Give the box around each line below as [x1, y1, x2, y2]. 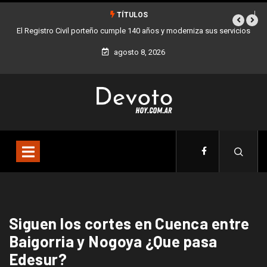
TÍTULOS [114, 11, 148, 19]
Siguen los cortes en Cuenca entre [9, 214, 250, 232]
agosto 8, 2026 [112, 48, 165, 57]
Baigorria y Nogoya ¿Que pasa [9, 232, 218, 250]
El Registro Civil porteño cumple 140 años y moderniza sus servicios [17, 26, 250, 35]
